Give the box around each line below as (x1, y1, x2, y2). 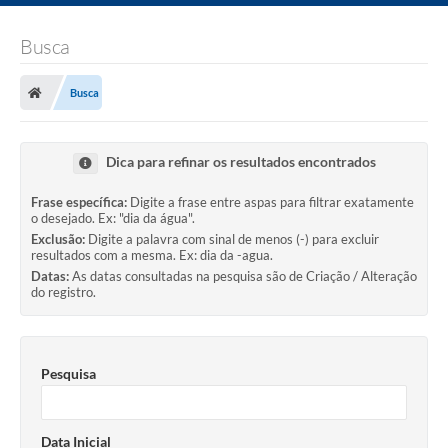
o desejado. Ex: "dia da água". (31, 210, 195, 227)
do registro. (31, 284, 96, 301)
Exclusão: (31, 231, 85, 248)
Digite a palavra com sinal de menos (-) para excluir (88, 231, 379, 248)
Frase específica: (31, 194, 127, 211)
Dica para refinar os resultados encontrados (105, 153, 376, 171)
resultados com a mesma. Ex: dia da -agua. (31, 247, 273, 264)
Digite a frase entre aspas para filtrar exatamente (130, 194, 414, 211)
